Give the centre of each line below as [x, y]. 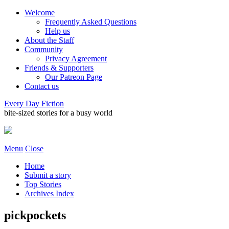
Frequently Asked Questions [91, 22]
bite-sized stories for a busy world [58, 113]
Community [44, 49]
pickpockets [35, 215]
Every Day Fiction [34, 104]
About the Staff [49, 40]
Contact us [42, 86]
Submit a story [48, 175]
